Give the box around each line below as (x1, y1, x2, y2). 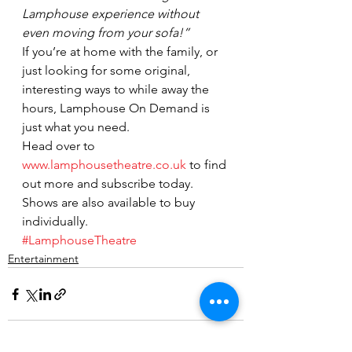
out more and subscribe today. (22, 176, 196, 191)
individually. (22, 214, 88, 229)
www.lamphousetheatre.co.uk (22, 157, 186, 172)
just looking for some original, (22, 63, 193, 78)
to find (186, 157, 229, 172)
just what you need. (22, 119, 130, 134)
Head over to (22, 138, 98, 153)
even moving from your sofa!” (22, 25, 189, 40)
